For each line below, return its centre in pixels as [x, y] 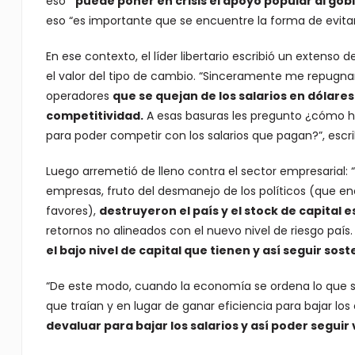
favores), [72, 210]
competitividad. [94, 115]
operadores [79, 95]
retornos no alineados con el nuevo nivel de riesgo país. [199, 230]
